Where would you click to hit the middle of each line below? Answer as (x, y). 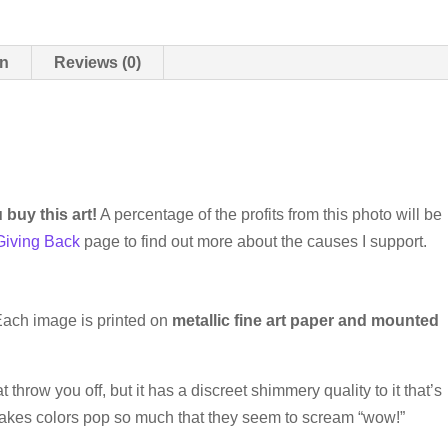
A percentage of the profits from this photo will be (270, 215)
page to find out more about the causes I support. (254, 242)
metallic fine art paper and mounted (306, 321)
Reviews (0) (98, 63)
